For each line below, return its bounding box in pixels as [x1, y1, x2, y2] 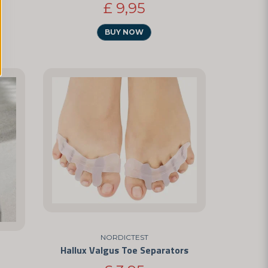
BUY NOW [105, 27, 144, 36]
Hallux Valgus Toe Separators [60, 242, 188, 257]
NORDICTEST [100, 232, 148, 242]
